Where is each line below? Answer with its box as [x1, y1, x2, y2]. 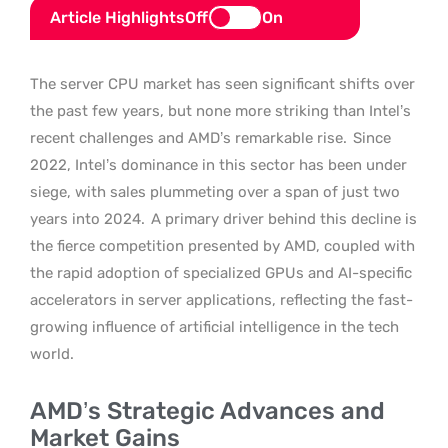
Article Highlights [50, 8, 185, 27]
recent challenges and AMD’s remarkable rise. [30, 129, 351, 147]
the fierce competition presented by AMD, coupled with [30, 237, 415, 255]
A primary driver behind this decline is [147, 210, 417, 228]
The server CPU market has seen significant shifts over [30, 75, 415, 93]
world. [30, 345, 74, 363]
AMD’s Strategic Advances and [30, 397, 385, 425]
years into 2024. [30, 210, 145, 228]
